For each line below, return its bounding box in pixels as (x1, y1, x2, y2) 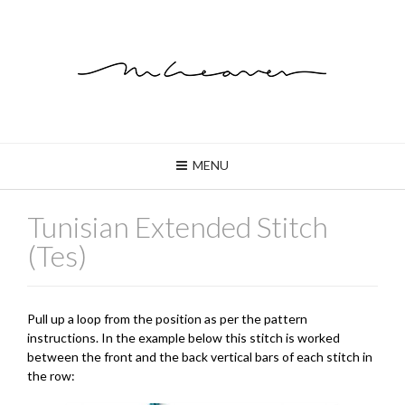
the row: (27, 367, 75, 383)
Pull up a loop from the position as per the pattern (27, 310, 307, 326)
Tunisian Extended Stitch (27, 208, 328, 244)
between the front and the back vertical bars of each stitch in (27, 348, 372, 364)
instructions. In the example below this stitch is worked (27, 329, 340, 345)
